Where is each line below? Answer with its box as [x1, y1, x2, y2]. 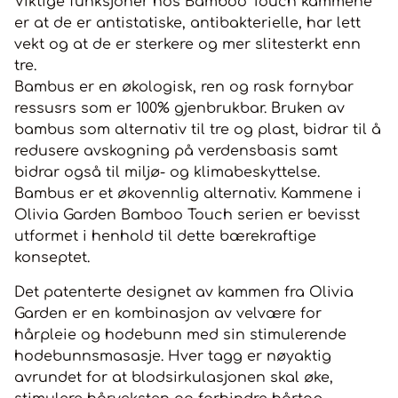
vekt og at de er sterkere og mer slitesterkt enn [14, 36, 361, 53]
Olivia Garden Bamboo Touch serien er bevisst [14, 207, 360, 224]
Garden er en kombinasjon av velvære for [14, 306, 322, 322]
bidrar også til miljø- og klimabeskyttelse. [14, 164, 320, 181]
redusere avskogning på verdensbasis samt [14, 143, 338, 160]
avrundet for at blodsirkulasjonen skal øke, [14, 370, 333, 386]
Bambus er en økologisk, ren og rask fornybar [14, 79, 354, 96]
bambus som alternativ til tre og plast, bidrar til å [14, 122, 381, 139]
